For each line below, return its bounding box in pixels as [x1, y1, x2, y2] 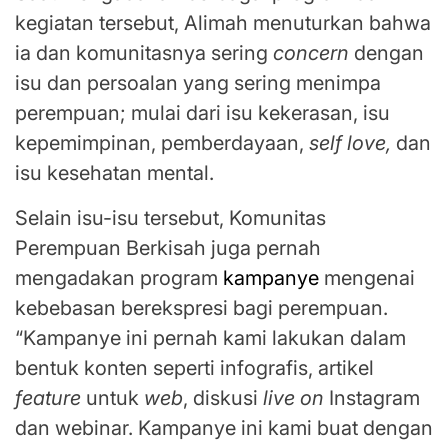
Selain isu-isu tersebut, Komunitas [15, 206, 326, 231]
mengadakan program [15, 266, 223, 291]
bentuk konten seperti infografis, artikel [15, 356, 374, 381]
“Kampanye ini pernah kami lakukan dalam [15, 326, 406, 351]
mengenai [319, 266, 415, 291]
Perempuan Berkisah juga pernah [15, 236, 321, 261]
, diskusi [183, 386, 263, 411]
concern [273, 41, 349, 66]
